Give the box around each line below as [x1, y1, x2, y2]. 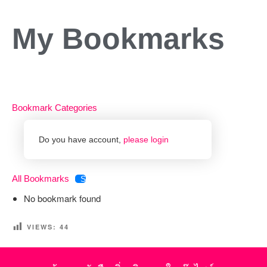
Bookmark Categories [12, 102, 97, 113]
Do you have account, [39, 134, 123, 144]
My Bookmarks [12, 22, 225, 55]
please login [123, 134, 169, 144]
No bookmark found [24, 192, 101, 204]
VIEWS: [27, 222, 57, 231]
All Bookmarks [12, 173, 69, 184]
